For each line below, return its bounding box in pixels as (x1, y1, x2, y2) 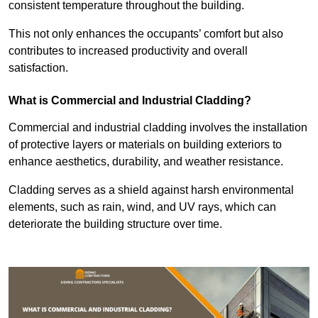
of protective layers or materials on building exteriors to (9, 138, 282, 150)
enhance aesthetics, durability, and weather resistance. (9, 155, 283, 168)
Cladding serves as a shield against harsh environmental (9, 183, 294, 196)
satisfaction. (9, 61, 68, 74)
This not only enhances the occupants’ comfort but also (9, 27, 283, 40)
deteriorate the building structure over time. (9, 217, 225, 230)
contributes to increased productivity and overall (9, 44, 248, 57)
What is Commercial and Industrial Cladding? (9, 94, 251, 106)
